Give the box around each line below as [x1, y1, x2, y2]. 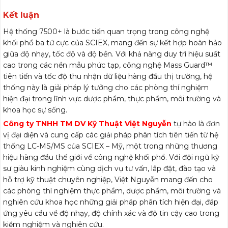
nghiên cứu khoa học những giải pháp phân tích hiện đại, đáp [3, 197, 218, 207]
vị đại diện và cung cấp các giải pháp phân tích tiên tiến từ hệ [3, 130, 218, 140]
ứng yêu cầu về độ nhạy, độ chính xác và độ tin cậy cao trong [3, 209, 219, 218]
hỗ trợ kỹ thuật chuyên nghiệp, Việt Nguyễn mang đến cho [3, 175, 213, 185]
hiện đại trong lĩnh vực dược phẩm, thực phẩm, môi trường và [3, 94, 221, 104]
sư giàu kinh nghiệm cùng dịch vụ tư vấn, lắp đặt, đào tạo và [3, 164, 216, 174]
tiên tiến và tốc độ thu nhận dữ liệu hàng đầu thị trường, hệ [3, 72, 212, 81]
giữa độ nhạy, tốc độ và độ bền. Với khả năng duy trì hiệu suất [3, 49, 220, 59]
